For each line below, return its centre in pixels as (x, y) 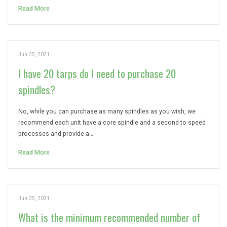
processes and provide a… (56, 134)
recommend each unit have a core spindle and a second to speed (112, 123)
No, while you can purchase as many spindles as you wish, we (107, 111)
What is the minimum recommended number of (109, 217)
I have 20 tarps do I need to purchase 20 (97, 73)
